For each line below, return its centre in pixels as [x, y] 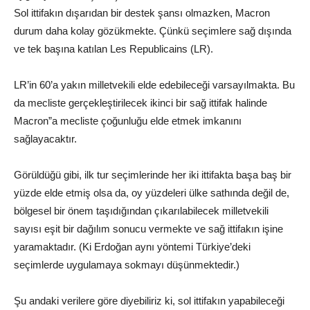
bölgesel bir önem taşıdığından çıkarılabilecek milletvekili [141, 210]
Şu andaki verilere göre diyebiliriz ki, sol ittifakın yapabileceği [149, 300]
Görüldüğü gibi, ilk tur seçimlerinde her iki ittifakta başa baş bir [153, 174]
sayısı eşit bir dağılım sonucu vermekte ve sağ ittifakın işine [148, 228]
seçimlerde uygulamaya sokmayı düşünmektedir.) [127, 264]
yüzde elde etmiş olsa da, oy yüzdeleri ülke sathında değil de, [152, 192]
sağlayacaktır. [45, 138]
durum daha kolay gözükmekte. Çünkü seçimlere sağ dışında [153, 30]
